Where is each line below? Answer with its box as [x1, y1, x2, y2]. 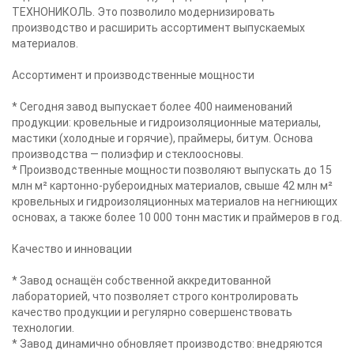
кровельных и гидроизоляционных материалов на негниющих [12, 195, 337, 208]
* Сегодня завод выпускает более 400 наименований [12, 100, 292, 113]
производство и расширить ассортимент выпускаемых [12, 21, 305, 34]
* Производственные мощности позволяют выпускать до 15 [12, 164, 332, 176]
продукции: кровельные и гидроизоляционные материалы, [12, 116, 321, 129]
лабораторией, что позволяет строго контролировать [12, 290, 299, 303]
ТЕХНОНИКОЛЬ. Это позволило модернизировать [12, 6, 275, 18]
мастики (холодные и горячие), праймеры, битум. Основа [12, 132, 313, 145]
